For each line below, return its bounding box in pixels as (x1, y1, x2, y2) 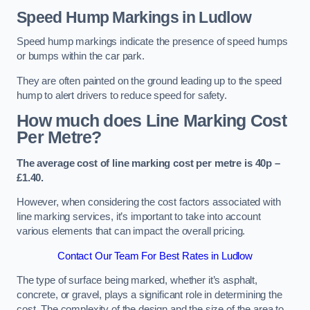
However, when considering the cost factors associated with (17, 197, 281, 208)
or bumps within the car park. (17, 51, 145, 62)
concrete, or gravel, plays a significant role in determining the (17, 289, 282, 301)
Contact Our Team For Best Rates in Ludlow (57, 250, 253, 262)
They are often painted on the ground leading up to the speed (17, 75, 282, 86)
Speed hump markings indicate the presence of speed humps (17, 36, 288, 48)
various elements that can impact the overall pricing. (17, 226, 246, 237)
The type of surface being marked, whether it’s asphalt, (17, 275, 258, 286)
